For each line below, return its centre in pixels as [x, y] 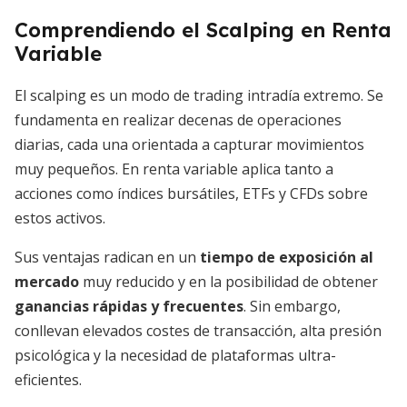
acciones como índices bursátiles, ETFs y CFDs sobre [191, 194]
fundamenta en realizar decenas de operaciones [178, 120]
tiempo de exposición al [287, 257]
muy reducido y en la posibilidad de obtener [228, 282]
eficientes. [48, 380]
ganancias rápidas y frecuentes [129, 306]
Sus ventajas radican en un [107, 257]
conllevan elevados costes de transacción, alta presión [198, 331]
